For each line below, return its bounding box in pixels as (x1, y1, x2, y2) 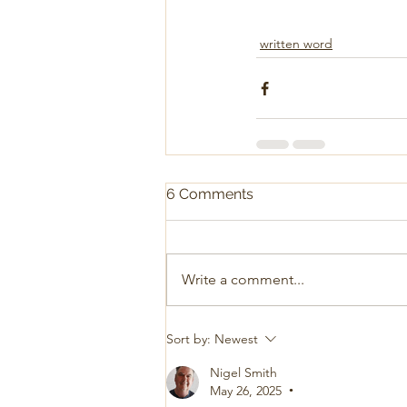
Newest (214, 331, 258, 347)
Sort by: (166, 331, 211, 347)
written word (260, 35, 333, 52)
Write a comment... (182, 271, 304, 288)
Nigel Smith (210, 364, 277, 381)
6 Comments (166, 185, 253, 203)
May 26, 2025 (210, 382, 282, 399)
